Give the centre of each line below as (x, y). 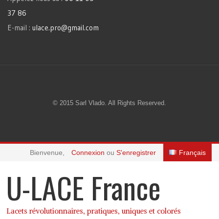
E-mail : (20, 28)
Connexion (89, 153)
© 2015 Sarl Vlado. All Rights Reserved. (109, 103)
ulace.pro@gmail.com (66, 28)
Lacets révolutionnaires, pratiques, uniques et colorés (94, 211)
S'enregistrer (136, 153)
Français (192, 153)
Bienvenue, (47, 153)
